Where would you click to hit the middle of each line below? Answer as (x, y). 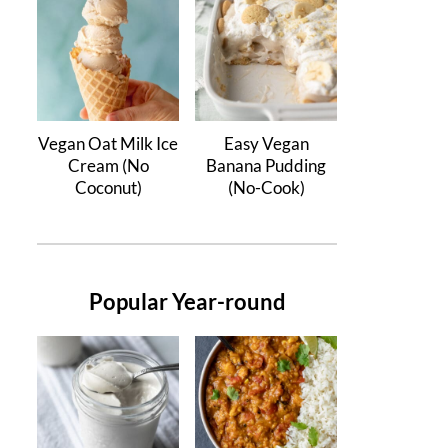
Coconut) (108, 187)
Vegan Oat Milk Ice (108, 143)
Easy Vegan (266, 143)
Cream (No (108, 165)
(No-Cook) (266, 187)
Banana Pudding (266, 165)
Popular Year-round (187, 301)
